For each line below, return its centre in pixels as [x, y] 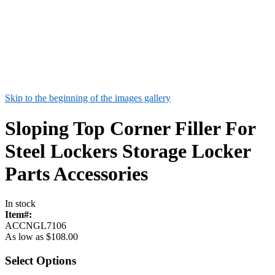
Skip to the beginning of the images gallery [88, 98]
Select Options [41, 260]
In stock [20, 204]
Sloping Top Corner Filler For [130, 128]
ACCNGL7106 [36, 226]
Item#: [18, 215]
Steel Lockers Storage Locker [128, 151]
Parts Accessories [76, 173]
